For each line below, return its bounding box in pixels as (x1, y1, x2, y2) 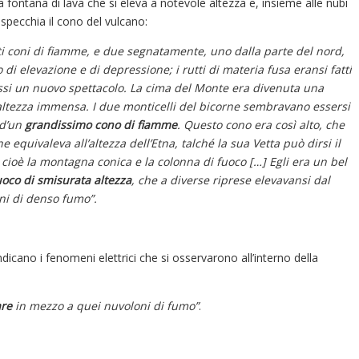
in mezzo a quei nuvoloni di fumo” (12, 297, 199, 313)
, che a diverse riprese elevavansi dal (131, 171, 330, 188)
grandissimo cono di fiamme (25, 116, 177, 132)
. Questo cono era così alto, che (177, 116, 345, 132)
